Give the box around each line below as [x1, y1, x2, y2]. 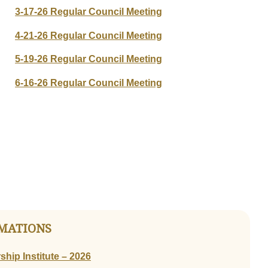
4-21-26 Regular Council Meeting [15, 30, 163, 41]
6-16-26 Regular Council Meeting [15, 77, 163, 88]
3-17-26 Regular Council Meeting [15, 7, 163, 17]
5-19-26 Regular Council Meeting [15, 54, 163, 65]
